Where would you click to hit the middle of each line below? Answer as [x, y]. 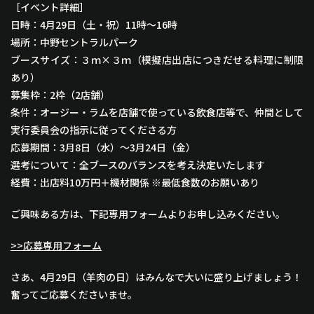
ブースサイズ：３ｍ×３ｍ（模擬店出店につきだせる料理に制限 [157, 60]
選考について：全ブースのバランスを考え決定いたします [138, 165]
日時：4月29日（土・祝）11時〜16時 [94, 25]
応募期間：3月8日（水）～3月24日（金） [103, 148]
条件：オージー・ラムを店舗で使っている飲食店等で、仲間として [157, 112]
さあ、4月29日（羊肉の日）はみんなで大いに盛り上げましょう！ [156, 277]
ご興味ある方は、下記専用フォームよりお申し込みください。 [148, 214]
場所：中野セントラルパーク [74, 42]
